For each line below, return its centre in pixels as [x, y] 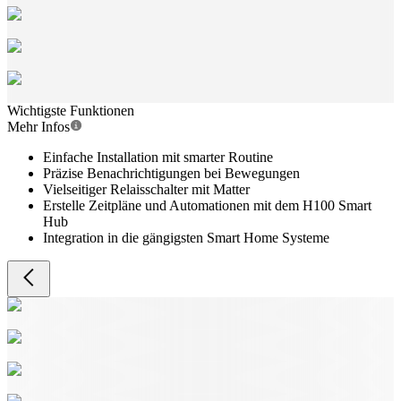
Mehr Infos [38, 127]
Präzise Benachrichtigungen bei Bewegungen [171, 173]
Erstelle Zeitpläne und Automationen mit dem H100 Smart [207, 205]
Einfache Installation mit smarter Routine [158, 157]
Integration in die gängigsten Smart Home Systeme [186, 238]
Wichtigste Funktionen [71, 111]
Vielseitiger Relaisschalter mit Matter [146, 189]
